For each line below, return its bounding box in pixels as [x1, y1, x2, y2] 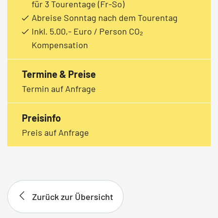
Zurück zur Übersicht [32, 191, 113, 202]
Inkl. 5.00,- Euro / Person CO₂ [32, 25, 143, 36]
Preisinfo [22, 111, 61, 124]
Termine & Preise [22, 68, 96, 80]
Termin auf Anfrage [22, 83, 96, 94]
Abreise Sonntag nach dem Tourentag [32, 12, 178, 23]
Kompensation [32, 39, 88, 50]
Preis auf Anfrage [22, 127, 89, 138]
